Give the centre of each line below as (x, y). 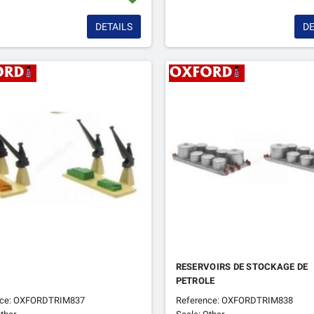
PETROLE (195, 281)
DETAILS (114, 26)
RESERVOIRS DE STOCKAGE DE (242, 267)
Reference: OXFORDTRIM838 (234, 301)
